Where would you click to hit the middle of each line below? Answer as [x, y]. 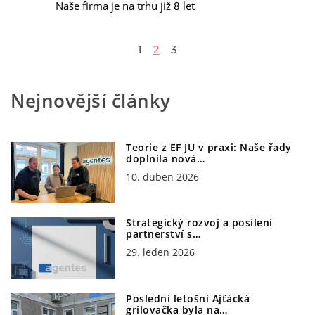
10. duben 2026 [163, 176]
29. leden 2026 [161, 252]
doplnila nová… [166, 158]
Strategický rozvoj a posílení [199, 223]
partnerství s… [163, 234]
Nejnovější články [91, 100]
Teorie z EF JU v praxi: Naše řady [209, 147]
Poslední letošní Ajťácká [188, 299]
